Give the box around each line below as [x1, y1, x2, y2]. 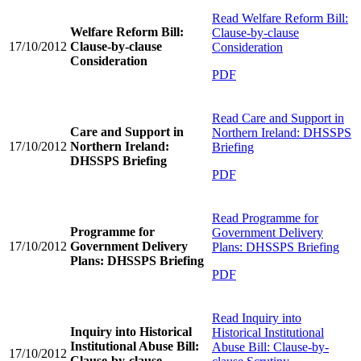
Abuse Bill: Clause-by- [212, 339, 329, 354]
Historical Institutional [212, 325, 324, 339]
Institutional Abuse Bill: [70, 338, 199, 353]
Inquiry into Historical [70, 324, 192, 338]
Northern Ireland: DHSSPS [212, 125, 351, 139]
